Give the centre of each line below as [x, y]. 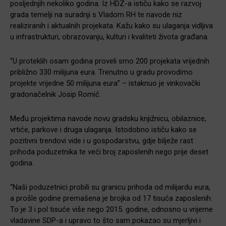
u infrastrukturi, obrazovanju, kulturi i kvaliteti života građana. [109, 37]
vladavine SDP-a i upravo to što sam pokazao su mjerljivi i [105, 220]
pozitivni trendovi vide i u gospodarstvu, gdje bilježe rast [102, 140]
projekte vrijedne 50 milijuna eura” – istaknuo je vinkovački [105, 83]
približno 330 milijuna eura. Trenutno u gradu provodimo [101, 72]
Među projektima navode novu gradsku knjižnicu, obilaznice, [108, 118]
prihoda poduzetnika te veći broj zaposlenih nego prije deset [109, 152]
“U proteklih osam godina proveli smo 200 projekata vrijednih [110, 61]
